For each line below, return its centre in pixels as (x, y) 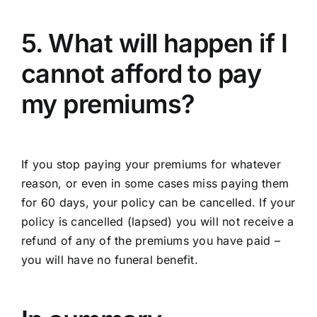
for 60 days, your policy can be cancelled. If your (158, 202)
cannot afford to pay (141, 74)
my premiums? (108, 104)
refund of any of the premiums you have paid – (150, 240)
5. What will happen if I (154, 43)
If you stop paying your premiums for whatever (151, 164)
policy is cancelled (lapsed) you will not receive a (157, 221)
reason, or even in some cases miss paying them (155, 183)
